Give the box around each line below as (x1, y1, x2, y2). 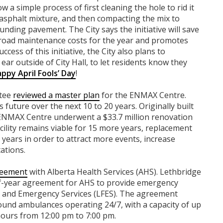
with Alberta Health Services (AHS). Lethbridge (27, 166, 201, 177)
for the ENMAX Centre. (100, 89, 186, 101)
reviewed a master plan (13, 89, 100, 101)
